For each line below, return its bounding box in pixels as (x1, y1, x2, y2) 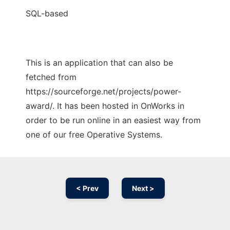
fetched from (26, 72, 76, 83)
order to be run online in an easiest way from (26, 115, 201, 126)
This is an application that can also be (26, 57, 173, 68)
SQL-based (26, 8, 68, 19)
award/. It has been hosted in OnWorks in (26, 101, 184, 111)
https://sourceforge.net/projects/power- (26, 86, 181, 97)
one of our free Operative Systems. (26, 129, 162, 140)
